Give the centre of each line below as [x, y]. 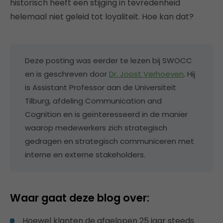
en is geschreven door [67, 74]
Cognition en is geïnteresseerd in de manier [106, 114]
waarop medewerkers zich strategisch [96, 128]
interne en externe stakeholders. [85, 155]
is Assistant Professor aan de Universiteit [101, 87]
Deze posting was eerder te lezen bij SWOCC [109, 60]
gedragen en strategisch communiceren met [110, 141]
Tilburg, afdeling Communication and [93, 101]
